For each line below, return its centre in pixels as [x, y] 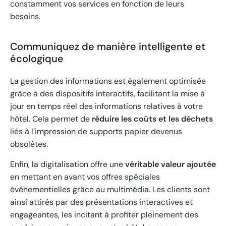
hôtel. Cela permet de [51, 119]
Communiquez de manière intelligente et [108, 47]
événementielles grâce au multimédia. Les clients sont [110, 190]
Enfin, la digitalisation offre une [68, 164]
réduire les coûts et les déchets [152, 119]
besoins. [25, 17]
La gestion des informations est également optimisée [108, 81]
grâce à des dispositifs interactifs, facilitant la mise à [107, 94]
